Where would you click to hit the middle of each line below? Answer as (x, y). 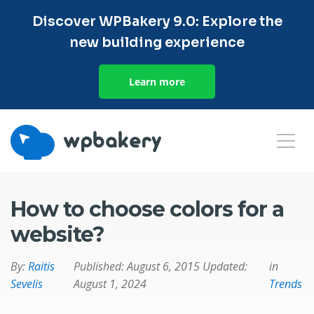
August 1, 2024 (110, 284)
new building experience (157, 42)
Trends (285, 284)
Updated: (225, 266)
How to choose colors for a (147, 209)
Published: (99, 266)
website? (57, 234)
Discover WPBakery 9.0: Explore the (157, 21)
